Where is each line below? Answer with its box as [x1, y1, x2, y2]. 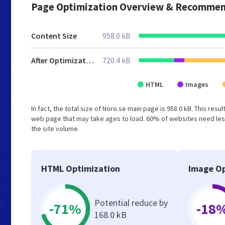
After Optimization [86, 55, 94, 65]
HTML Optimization [41, 163, 120, 174]
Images [185, 80, 208, 89]
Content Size [31, 31, 77, 41]
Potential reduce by [94, 197, 168, 208]
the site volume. [31, 124, 79, 133]
